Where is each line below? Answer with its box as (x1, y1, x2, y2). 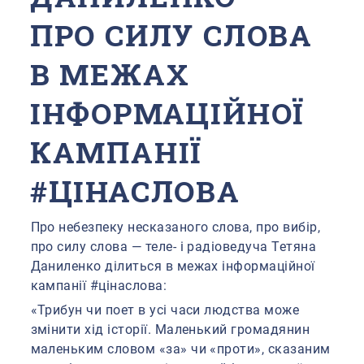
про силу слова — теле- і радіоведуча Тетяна (30, 239, 317, 255)
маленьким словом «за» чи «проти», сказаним (30, 341, 331, 357)
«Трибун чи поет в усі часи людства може (30, 302, 300, 318)
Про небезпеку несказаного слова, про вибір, (30, 219, 321, 236)
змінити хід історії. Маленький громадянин (30, 322, 310, 338)
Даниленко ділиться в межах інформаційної (30, 258, 315, 275)
